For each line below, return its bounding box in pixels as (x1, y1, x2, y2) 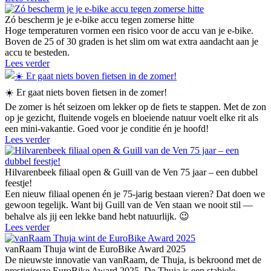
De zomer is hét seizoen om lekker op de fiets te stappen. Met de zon (5, 102, 266, 113)
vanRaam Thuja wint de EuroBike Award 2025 (5, 244, 186, 255)
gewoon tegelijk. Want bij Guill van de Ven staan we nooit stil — (5, 200, 253, 211)
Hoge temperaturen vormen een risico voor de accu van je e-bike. (5, 25, 253, 36)
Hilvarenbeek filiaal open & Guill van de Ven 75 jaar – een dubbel (5, 167, 258, 178)
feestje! (5, 178, 32, 189)
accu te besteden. (5, 47, 70, 58)
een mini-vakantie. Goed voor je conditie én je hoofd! (5, 123, 209, 134)
